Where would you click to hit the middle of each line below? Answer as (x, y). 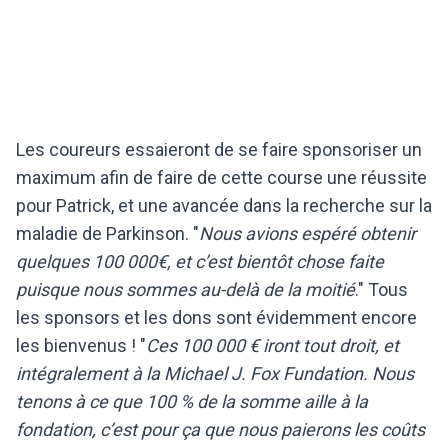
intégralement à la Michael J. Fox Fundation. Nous (215, 373)
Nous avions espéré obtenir (307, 233)
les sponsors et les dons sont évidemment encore (216, 317)
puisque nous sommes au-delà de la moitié (185, 289)
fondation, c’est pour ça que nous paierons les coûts (220, 429)
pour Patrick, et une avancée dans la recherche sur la (224, 205)
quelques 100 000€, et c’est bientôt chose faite (200, 261)
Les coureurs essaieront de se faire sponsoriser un (219, 149)
